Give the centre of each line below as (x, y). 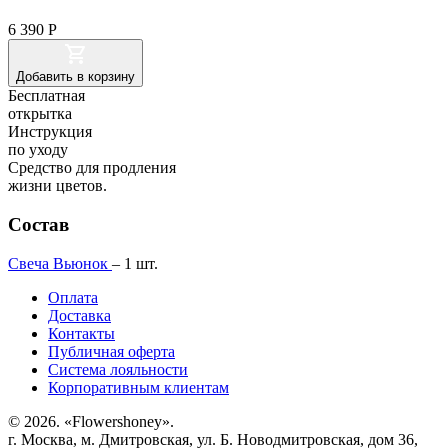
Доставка (79, 315)
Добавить (44, 77)
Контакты (81, 333)
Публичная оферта (111, 351)
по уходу (38, 150)
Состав (38, 224)
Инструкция (50, 132)
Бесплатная (46, 96)
